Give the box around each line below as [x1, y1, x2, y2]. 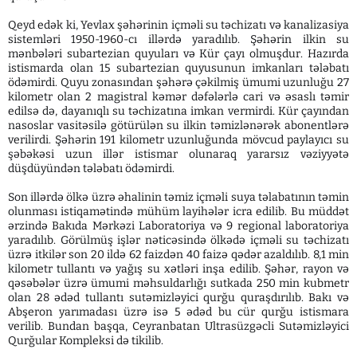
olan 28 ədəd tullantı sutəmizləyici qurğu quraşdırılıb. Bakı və [8, 290, 349, 304]
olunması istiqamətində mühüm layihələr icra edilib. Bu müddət [8, 204, 349, 218]
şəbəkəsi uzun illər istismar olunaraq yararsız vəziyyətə [8, 147, 349, 161]
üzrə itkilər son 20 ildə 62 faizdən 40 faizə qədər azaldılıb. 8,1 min [8, 247, 349, 261]
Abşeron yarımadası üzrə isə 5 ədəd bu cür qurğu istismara [8, 304, 349, 319]
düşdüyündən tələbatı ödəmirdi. [8, 161, 175, 175]
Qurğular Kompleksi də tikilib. [8, 333, 163, 347]
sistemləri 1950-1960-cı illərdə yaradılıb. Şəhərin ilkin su [8, 32, 349, 46]
